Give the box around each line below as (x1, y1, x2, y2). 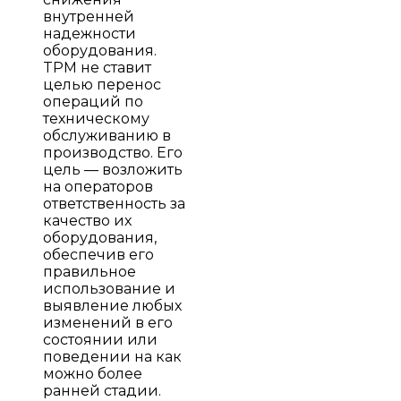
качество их (43, 211, 132, 229)
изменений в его (43, 313, 173, 331)
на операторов (43, 177, 153, 195)
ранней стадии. (43, 381, 161, 399)
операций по (43, 92, 143, 110)
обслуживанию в (43, 126, 171, 144)
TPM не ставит (43, 58, 151, 76)
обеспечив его (43, 245, 154, 263)
